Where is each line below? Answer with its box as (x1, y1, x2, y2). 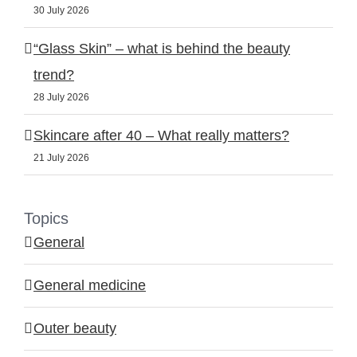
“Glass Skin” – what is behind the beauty (33, 40, 290, 57)
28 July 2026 (33, 91, 89, 103)
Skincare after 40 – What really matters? (33, 127, 289, 143)
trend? (33, 66, 74, 83)
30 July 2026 (33, 4, 89, 16)
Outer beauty (33, 320, 116, 336)
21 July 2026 (33, 151, 89, 163)
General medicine (33, 277, 146, 293)
